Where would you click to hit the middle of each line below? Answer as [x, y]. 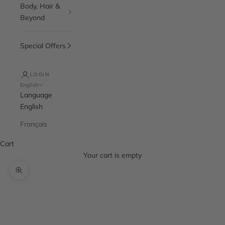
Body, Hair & [40, 6]
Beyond [32, 17]
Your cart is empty [113, 155]
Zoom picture [40, 176]
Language [36, 95]
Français [34, 124]
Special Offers [43, 45]
